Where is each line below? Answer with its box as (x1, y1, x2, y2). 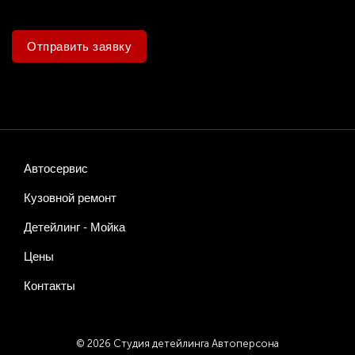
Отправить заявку (27, 40, 132, 53)
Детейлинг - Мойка (24, 220, 125, 234)
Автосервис (24, 162, 88, 175)
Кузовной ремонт (24, 191, 116, 204)
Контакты (24, 279, 75, 292)
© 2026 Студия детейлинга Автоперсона (76, 338, 279, 349)
